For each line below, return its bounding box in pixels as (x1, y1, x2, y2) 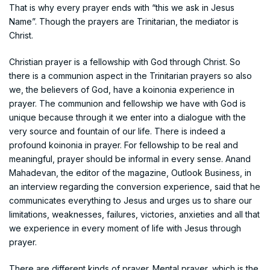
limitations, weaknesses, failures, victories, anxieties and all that (9, 209, 260, 219)
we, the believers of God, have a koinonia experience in (9, 84, 234, 95)
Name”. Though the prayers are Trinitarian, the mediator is (9, 16, 239, 27)
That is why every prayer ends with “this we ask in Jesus (9, 2, 234, 13)
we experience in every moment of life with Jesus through (9, 222, 241, 233)
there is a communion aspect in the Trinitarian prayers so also (9, 70, 252, 81)
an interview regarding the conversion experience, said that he (9, 181, 260, 192)
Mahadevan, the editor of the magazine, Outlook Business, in (9, 167, 251, 178)
